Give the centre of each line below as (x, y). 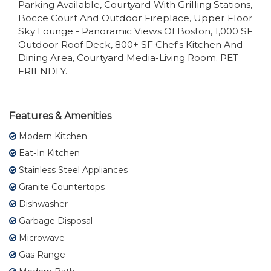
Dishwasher (42, 204)
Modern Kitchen (52, 136)
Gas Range (41, 254)
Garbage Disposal (54, 220)
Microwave (41, 237)
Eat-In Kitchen (48, 153)
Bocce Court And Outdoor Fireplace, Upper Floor (135, 18)
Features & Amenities (60, 116)
